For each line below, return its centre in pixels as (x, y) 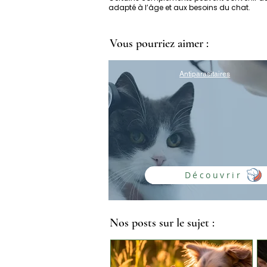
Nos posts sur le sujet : (162, 223)
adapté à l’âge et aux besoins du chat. (179, 7)
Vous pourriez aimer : (159, 43)
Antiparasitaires (205, 74)
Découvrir (213, 175)
